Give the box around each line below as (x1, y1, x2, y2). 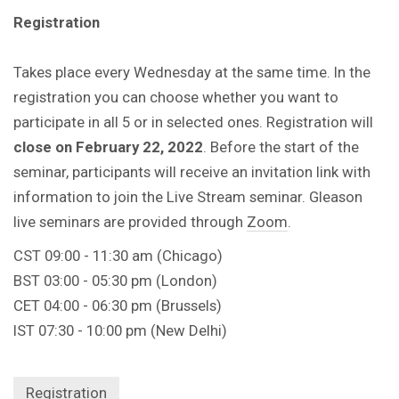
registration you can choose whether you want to (13, 87, 338, 106)
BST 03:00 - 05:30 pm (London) (13, 271, 217, 289)
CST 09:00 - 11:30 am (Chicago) (13, 246, 223, 265)
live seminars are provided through (13, 212, 247, 231)
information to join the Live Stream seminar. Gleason (13, 187, 362, 206)
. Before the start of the (203, 137, 359, 156)
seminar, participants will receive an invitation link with (13, 162, 370, 181)
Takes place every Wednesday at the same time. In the (13, 62, 370, 81)
